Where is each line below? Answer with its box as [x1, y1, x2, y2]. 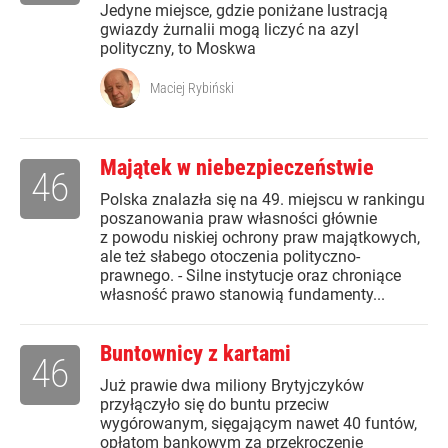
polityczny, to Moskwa [100, 39, 256, 59]
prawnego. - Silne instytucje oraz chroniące [100, 266, 401, 286]
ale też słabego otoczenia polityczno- [100, 247, 360, 267]
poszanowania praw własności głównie [100, 209, 377, 229]
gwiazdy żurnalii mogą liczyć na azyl [100, 20, 359, 40]
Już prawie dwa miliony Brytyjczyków [100, 376, 364, 396]
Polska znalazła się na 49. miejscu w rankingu [100, 190, 425, 210]
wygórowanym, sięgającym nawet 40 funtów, [100, 414, 417, 434]
